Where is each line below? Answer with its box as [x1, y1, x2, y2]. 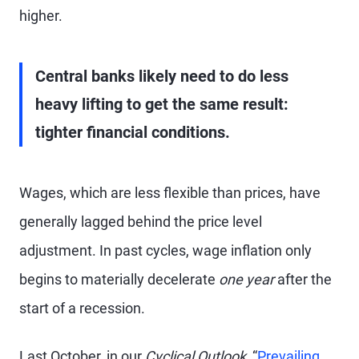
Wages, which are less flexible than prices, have [19, 184, 321, 201]
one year [219, 271, 274, 288]
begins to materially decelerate [19, 271, 219, 288]
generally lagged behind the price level [19, 213, 262, 230]
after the [274, 271, 332, 288]
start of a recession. [19, 300, 145, 317]
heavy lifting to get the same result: [35, 95, 288, 114]
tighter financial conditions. [35, 123, 230, 142]
